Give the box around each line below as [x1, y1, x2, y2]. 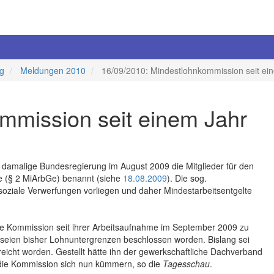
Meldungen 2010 [20, 64, 86, 77]
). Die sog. [167, 172, 207, 185]
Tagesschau [163, 257, 210, 270]
